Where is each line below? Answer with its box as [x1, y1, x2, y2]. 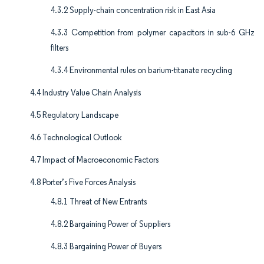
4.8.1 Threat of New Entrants [51, 197, 147, 207]
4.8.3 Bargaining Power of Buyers [51, 242, 161, 252]
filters [51, 43, 68, 54]
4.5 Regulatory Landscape [30, 110, 118, 121]
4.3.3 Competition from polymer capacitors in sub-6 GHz [51, 28, 255, 38]
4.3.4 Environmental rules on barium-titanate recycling [51, 65, 232, 76]
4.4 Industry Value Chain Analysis [30, 88, 141, 98]
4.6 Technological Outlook [30, 133, 122, 143]
